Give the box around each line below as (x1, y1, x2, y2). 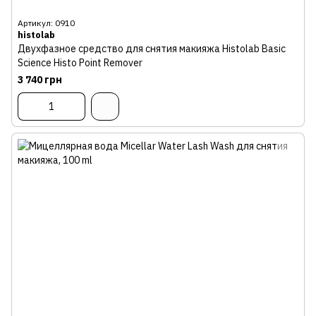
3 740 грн (18, 73, 62, 86)
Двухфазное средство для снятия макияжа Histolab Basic (18, 42, 286, 55)
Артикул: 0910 (18, 18, 75, 28)
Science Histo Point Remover (18, 56, 142, 69)
